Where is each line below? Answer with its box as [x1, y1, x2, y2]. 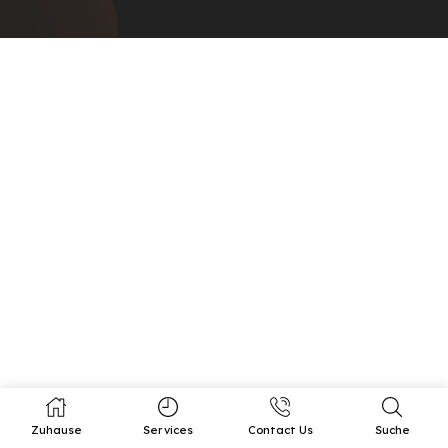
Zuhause [30, 422, 82, 437]
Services [143, 422, 193, 437]
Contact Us [247, 422, 313, 437]
